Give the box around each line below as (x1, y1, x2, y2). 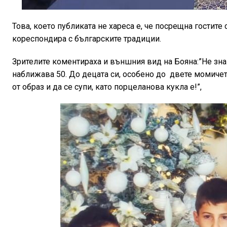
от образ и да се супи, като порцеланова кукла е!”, (12, 82, 202, 92)
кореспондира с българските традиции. (12, 33, 161, 44)
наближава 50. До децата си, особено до (12, 69, 166, 79)
